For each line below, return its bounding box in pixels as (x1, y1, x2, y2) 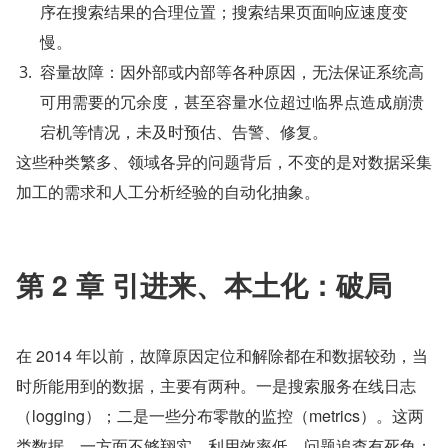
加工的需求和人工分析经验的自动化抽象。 (16, 180, 320, 204)
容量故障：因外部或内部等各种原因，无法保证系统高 (40, 60, 424, 84)
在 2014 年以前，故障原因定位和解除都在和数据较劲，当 (16, 344, 428, 368)
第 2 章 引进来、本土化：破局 (16, 264, 392, 306)
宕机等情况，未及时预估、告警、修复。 (40, 120, 328, 144)
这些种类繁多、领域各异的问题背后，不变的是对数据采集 (16, 150, 432, 174)
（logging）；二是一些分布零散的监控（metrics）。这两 (16, 404, 424, 428)
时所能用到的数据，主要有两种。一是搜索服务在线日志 (16, 374, 416, 398)
